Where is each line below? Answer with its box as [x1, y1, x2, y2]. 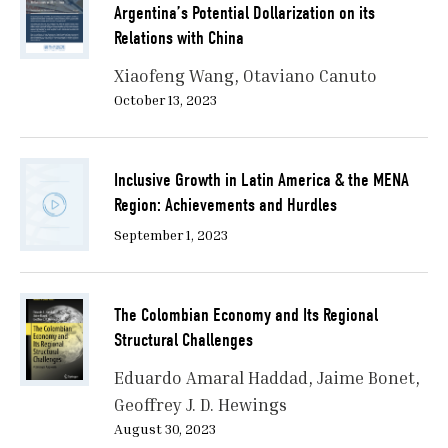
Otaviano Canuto [242, 65, 377, 87]
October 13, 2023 [113, 91, 217, 109]
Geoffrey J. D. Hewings [113, 394, 287, 416]
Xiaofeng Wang [113, 65, 234, 87]
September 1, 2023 [113, 226, 228, 244]
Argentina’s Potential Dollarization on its [113, 2, 375, 25]
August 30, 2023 [113, 420, 216, 438]
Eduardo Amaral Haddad [113, 367, 308, 389]
